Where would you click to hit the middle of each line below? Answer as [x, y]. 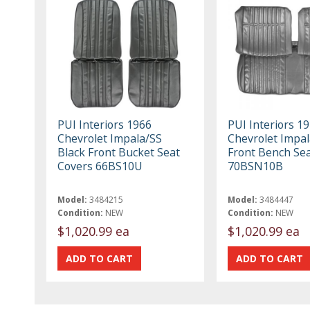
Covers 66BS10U [100, 166]
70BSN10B [255, 166]
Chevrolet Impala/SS [110, 138]
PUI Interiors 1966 [105, 124]
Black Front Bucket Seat [119, 152]
